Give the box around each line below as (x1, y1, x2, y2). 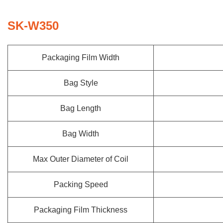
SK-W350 (7, 19, 59, 32)
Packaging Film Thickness (34, 206, 127, 214)
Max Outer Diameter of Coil (33, 155, 128, 163)
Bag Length (60, 104, 101, 112)
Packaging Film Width (42, 53, 119, 62)
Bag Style (63, 79, 98, 87)
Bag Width (62, 129, 99, 138)
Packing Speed (53, 180, 108, 189)
